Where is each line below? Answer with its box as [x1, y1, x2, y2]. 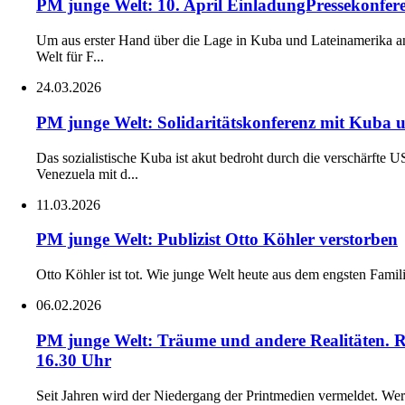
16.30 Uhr [36, 350, 111, 370]
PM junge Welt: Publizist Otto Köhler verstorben [36, 230, 398, 250]
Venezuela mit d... [36, 165, 138, 182]
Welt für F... [36, 49, 104, 65]
